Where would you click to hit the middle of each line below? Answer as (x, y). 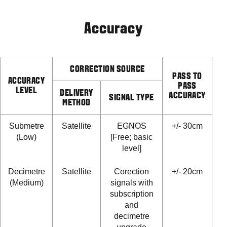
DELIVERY (77, 94)
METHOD (77, 103)
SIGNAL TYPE (131, 98)
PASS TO (187, 77)
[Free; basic (131, 137)
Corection (131, 172)
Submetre (26, 126)
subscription (131, 194)
